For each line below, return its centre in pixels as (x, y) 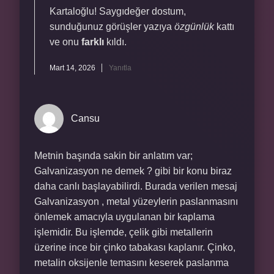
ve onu (65, 42)
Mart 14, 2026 (72, 68)
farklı (93, 42)
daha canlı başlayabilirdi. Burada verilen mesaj (136, 186)
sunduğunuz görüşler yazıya (112, 27)
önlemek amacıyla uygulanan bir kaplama (124, 217)
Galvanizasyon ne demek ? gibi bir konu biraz (133, 171)
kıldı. (115, 42)
